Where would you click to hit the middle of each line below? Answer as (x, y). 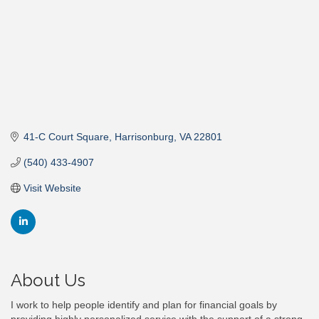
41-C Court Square (66, 137)
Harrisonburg (144, 137)
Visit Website (52, 188)
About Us (48, 281)
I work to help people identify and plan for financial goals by (144, 305)
